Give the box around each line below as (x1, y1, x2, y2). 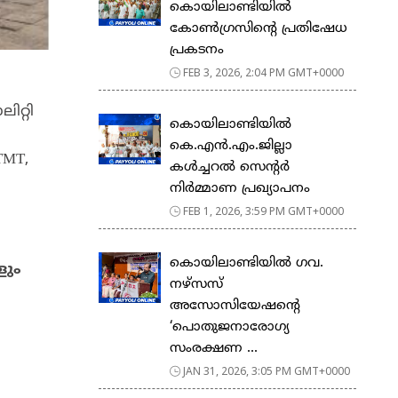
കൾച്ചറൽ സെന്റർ (170, 158, 290, 176)
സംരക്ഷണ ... (170, 339, 258, 357)
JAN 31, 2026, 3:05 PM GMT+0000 (183, 362, 350, 378)
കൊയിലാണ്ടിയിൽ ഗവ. (170, 254, 323, 272)
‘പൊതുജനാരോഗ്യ (170, 318, 290, 336)
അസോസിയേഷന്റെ (170, 297, 300, 314)
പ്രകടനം (170, 41, 224, 59)
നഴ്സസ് (170, 275, 223, 293)
